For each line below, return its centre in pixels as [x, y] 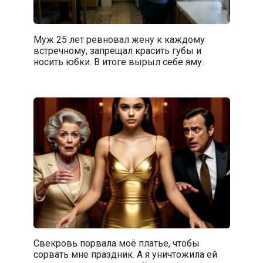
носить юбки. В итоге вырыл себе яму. [118, 62]
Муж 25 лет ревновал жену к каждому [119, 39]
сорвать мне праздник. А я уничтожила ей [125, 255]
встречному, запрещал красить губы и [117, 50]
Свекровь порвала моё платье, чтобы [116, 244]
